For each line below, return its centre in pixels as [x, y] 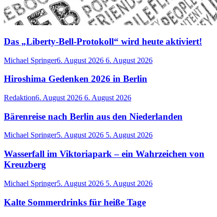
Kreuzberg [25, 165]
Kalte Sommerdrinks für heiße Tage [75, 202]
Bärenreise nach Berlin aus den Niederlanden [93, 116]
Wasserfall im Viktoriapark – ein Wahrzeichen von [104, 154]
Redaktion [20, 98]
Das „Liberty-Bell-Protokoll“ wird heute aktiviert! [103, 41]
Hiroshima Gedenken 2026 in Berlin [76, 79]
